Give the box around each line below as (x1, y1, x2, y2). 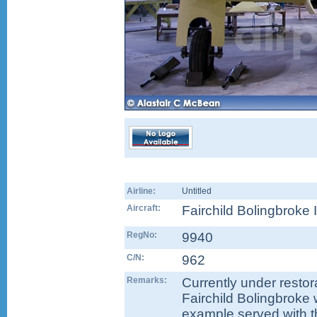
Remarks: (127, 275, 167, 285)
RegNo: (127, 230, 157, 240)
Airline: (127, 186, 156, 196)
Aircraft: (127, 203, 161, 213)
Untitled (182, 186, 212, 196)
